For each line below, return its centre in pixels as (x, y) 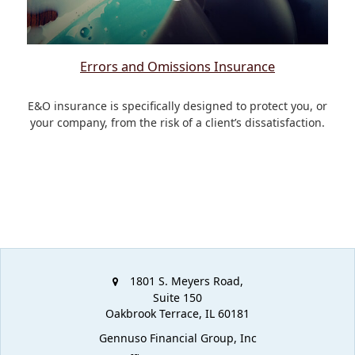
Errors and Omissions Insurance (177, 66)
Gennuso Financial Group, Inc (177, 338)
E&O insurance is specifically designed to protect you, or (177, 105)
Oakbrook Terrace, (154, 313)
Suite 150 (177, 297)
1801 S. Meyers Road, (186, 281)
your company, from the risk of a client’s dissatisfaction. (177, 122)
